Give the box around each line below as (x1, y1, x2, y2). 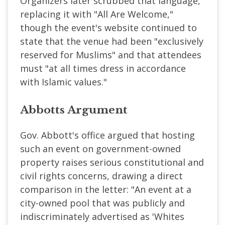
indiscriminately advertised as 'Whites (20, 210, 184, 222)
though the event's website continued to (20, 21, 197, 34)
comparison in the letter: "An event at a (20, 183, 191, 195)
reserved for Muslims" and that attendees (20, 48, 201, 61)
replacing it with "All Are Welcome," (20, 8, 173, 20)
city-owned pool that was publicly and (20, 196, 185, 209)
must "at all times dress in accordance (20, 62, 186, 74)
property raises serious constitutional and (20, 156, 204, 168)
